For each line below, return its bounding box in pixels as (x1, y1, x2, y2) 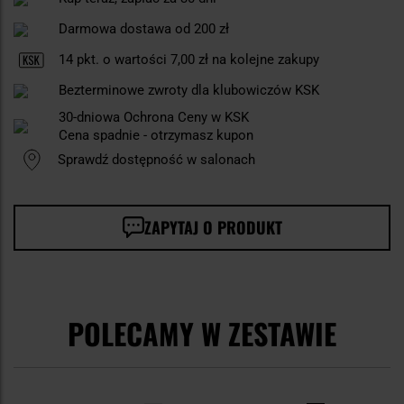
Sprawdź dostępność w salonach (58, 151, 255, 169)
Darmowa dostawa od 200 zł (59, 21, 229, 38)
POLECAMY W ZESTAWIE (68, 312, 336, 355)
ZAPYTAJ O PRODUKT (143, 216, 282, 240)
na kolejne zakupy (208, 51, 319, 69)
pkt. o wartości (73, 51, 170, 69)
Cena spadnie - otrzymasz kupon (59, 127, 253, 144)
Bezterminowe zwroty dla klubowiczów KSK (59, 82, 319, 99)
